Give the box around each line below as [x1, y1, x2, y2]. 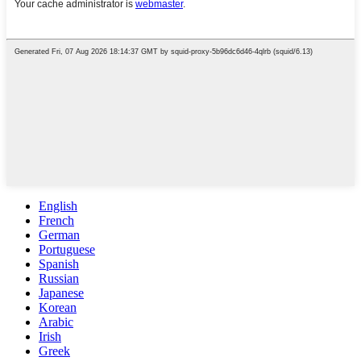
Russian [39, 272, 79, 286]
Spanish [39, 257, 79, 272]
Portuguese [39, 243, 95, 257]
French [39, 214, 74, 228]
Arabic [39, 315, 73, 330]
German [39, 228, 80, 243]
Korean [39, 301, 77, 315]
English [39, 199, 77, 214]
